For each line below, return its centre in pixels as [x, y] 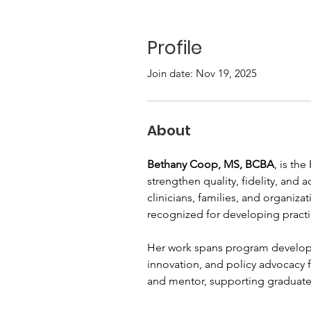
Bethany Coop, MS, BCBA [211, 164]
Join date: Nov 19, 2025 [202, 73]
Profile [175, 48]
